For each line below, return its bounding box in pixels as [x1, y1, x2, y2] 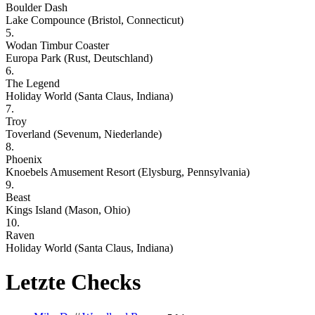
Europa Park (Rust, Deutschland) [6, 51, 153, 64]
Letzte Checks [6, 269, 141, 295]
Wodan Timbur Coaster [6, 39, 109, 51]
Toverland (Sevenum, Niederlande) [6, 127, 162, 140]
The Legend [6, 77, 60, 89]
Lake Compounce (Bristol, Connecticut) [6, 13, 184, 26]
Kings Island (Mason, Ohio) [6, 203, 130, 216]
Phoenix [6, 153, 42, 165]
